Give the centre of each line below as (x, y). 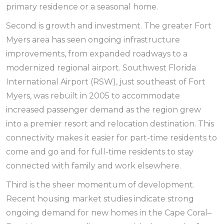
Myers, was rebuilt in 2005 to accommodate (93, 96)
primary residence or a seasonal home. (82, 7)
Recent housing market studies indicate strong (100, 199)
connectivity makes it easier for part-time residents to (111, 138)
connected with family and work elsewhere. (93, 166)
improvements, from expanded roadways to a (97, 54)
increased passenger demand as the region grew (103, 110)
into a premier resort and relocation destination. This (110, 124)
